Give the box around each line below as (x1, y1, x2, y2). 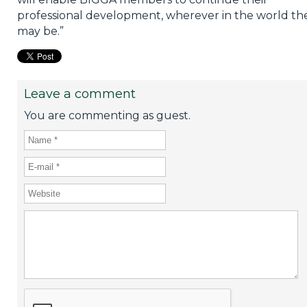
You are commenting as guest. (23, 108, 191, 122)
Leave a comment (23, 86, 136, 101)
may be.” (16, 24, 64, 38)
